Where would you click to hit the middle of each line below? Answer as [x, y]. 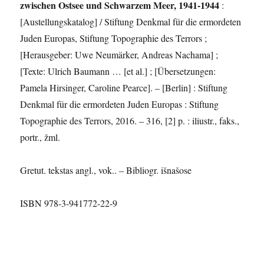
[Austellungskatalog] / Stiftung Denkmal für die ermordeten [131, 21]
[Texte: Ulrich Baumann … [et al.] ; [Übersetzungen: [118, 71]
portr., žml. [40, 137]
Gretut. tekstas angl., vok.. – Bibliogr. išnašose [106, 170]
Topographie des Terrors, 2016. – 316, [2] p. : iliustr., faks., [130, 120]
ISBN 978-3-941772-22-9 [69, 203]
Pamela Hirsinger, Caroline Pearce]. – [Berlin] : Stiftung [124, 87]
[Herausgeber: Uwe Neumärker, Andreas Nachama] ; [119, 54]
